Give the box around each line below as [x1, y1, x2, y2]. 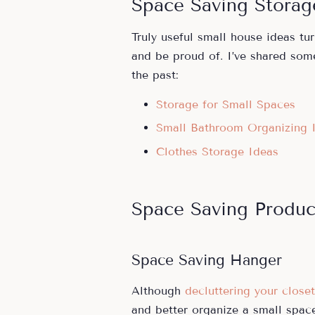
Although [131, 283, 185, 297]
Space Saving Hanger [131, 250, 282, 269]
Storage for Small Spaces [156, 97, 295, 111]
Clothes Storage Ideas [156, 144, 278, 158]
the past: [131, 67, 179, 82]
